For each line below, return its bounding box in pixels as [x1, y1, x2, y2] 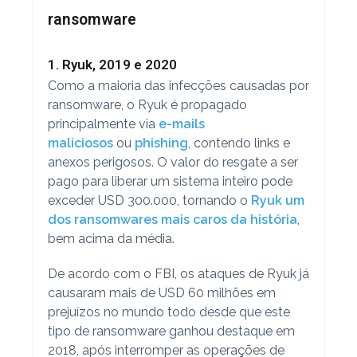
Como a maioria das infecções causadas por [47, 77, 309, 93]
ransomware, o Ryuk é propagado [47, 96, 247, 112]
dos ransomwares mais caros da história [47, 211, 297, 227]
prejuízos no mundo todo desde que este [47, 304, 290, 320]
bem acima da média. [47, 230, 175, 246]
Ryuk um [250, 192, 304, 208]
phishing [134, 135, 188, 151]
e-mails [158, 116, 205, 131]
